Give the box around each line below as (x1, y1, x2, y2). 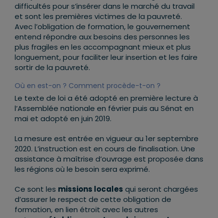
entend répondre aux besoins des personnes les (15, 32, 190, 42)
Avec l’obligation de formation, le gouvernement (15, 21, 190, 32)
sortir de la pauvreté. (15, 62, 90, 73)
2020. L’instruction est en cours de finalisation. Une (15, 144, 195, 154)
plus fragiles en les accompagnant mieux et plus (15, 42, 191, 53)
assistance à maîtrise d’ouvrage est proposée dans (15, 154, 203, 164)
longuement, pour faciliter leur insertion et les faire (15, 52, 198, 63)
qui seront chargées (123, 184, 198, 195)
